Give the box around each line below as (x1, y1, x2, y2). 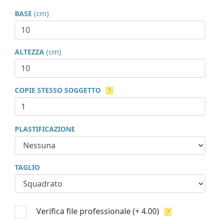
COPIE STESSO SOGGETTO (15, 85, 101, 95)
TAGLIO (15, 163, 40, 172)
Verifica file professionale (36, 205, 131, 217)
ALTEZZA (15, 47, 44, 56)
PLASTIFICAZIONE (15, 124, 75, 134)
